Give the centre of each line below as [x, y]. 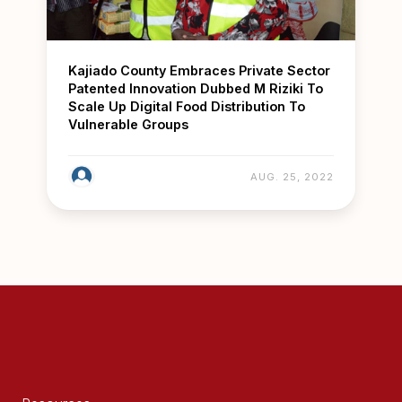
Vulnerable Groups [128, 125]
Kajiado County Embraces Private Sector [199, 71]
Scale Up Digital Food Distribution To [187, 107]
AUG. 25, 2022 [292, 176]
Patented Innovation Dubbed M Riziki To [196, 89]
